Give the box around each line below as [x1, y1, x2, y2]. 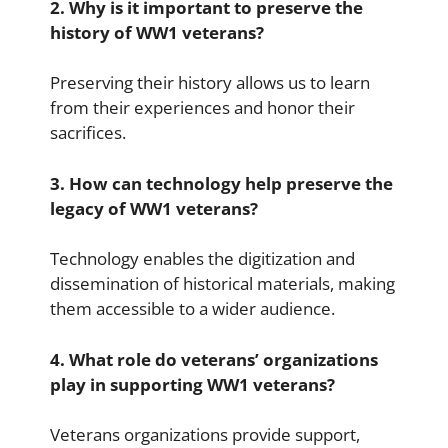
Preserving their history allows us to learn [50, 71, 370, 94]
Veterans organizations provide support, [50, 423, 360, 446]
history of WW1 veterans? [50, 20, 264, 44]
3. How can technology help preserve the [50, 171, 393, 195]
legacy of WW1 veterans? [50, 196, 258, 220]
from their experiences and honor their [50, 96, 355, 119]
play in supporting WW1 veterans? [50, 372, 335, 396]
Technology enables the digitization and [50, 247, 355, 270]
